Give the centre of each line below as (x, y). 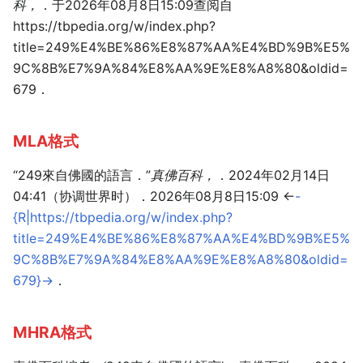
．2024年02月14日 (273, 175)
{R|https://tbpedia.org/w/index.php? (123, 218)
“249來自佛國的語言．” (82, 175)
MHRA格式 (52, 332)
